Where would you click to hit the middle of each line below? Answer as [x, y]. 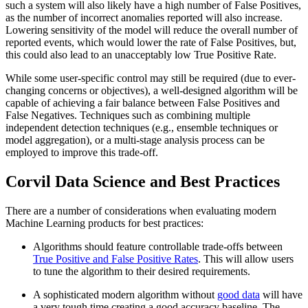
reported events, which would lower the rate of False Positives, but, [151, 43]
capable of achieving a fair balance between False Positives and [143, 103]
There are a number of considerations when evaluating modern [141, 210]
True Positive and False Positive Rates [115, 258]
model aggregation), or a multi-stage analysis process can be [135, 140]
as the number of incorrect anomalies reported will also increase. [144, 18]
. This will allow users [246, 258]
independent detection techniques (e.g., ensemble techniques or [142, 128]
